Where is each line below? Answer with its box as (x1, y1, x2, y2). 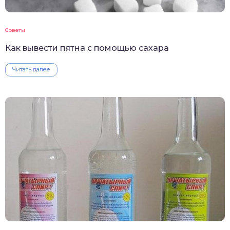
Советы (5, 26, 25, 33)
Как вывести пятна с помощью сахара (5, 43, 169, 53)
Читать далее (12, 65, 50, 73)
